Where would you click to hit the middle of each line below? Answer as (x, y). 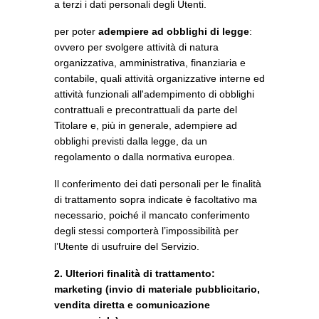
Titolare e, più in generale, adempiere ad (146, 125)
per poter (76, 31)
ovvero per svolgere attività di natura (136, 47)
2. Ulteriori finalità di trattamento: (135, 273)
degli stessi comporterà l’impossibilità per (146, 231)
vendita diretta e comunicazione (132, 305)
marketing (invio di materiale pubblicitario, (157, 289)
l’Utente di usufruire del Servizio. (127, 246)
